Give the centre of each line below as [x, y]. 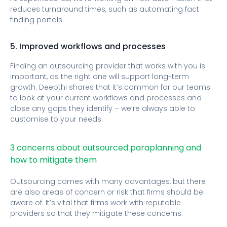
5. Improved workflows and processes [88, 46]
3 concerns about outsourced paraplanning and [106, 148]
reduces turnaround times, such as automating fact [105, 9]
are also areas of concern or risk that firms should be [107, 192]
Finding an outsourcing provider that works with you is [108, 66]
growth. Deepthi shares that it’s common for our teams [110, 87]
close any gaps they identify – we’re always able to [103, 108]
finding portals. [37, 20]
